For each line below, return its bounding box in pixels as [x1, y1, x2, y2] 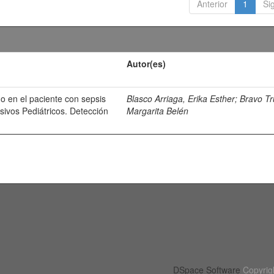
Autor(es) [127, 57, 166, 70]
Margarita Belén [127, 105, 189, 117]
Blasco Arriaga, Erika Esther [127, 92, 235, 105]
